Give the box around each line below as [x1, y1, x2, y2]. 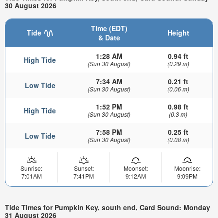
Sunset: [73, 163, 94, 172]
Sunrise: [20, 163, 42, 172]
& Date [98, 32, 120, 42]
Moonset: [123, 163, 148, 172]
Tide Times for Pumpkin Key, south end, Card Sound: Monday [5, 202, 210, 213]
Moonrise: [174, 163, 200, 172]
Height [167, 27, 189, 37]
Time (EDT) [91, 23, 127, 33]
